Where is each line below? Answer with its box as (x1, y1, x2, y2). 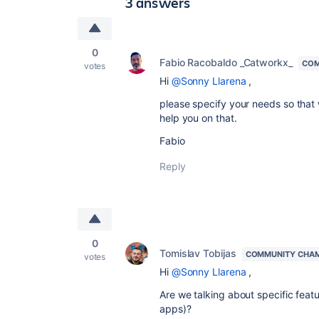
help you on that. (159, 112, 237, 124)
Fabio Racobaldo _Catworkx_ (159, 56, 293, 68)
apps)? (159, 303, 192, 315)
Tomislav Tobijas (159, 247, 236, 259)
